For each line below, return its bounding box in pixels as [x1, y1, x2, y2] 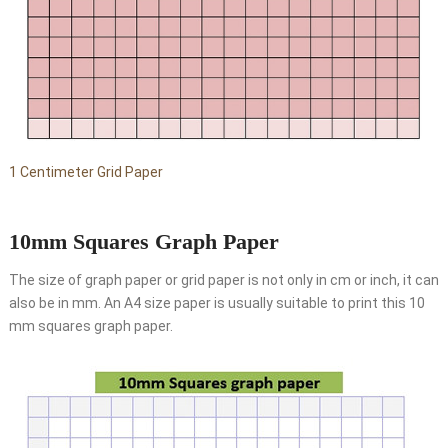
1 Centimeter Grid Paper [8, 164, 163, 181]
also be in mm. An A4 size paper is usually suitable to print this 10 [8, 295, 425, 312]
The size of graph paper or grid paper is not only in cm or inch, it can [8, 272, 439, 289]
